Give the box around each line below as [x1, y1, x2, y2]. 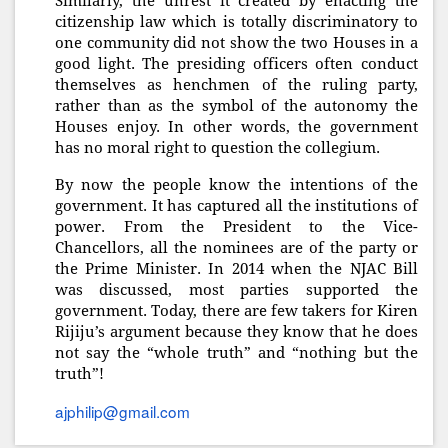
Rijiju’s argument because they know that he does [55, 323, 418, 342]
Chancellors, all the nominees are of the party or [55, 239, 418, 258]
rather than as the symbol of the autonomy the [55, 97, 418, 116]
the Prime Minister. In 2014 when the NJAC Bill [55, 260, 418, 279]
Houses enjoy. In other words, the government [55, 118, 418, 137]
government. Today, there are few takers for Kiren [55, 302, 418, 321]
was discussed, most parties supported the [55, 281, 418, 300]
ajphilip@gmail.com [55, 400, 190, 423]
